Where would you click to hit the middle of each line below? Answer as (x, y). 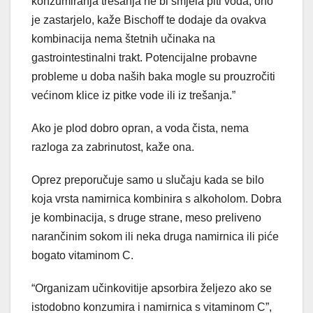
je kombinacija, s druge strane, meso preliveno (146, 218)
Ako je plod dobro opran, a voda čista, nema (140, 129)
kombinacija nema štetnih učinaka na (123, 39)
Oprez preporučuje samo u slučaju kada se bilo (148, 180)
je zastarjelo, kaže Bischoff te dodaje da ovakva (149, 20)
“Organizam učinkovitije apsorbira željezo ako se (152, 289)
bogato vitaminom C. (82, 256)
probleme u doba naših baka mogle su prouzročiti (153, 77)
